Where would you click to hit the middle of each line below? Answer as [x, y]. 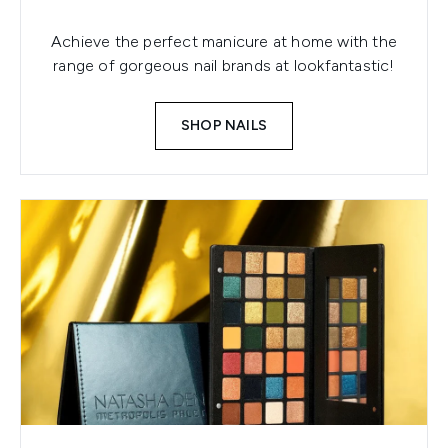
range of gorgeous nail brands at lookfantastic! [224, 65]
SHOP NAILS [224, 125]
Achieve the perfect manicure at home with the [223, 41]
